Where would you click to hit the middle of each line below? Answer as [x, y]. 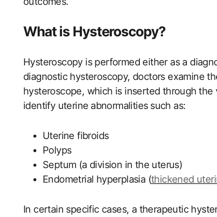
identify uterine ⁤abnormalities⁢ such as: [105, 106]
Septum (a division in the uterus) [113, 165]
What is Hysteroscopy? [94, 32]
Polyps [57, 150]
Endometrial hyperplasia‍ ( [97, 179]
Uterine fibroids [76, 136]
